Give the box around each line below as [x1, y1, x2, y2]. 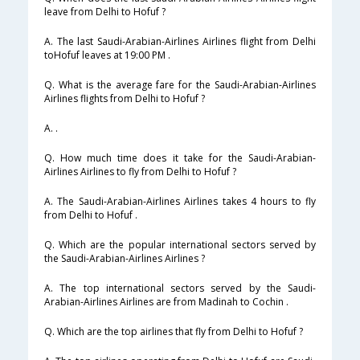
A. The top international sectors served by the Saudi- [44, 281, 316, 296]
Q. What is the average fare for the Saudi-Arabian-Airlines [44, 78, 316, 92]
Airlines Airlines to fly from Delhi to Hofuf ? [44, 165, 236, 179]
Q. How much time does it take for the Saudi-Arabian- [44, 151, 316, 166]
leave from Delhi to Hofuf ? [44, 5, 166, 19]
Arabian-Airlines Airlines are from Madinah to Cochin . [44, 295, 288, 309]
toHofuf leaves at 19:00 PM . [44, 48, 170, 63]
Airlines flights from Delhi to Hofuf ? [44, 92, 205, 106]
